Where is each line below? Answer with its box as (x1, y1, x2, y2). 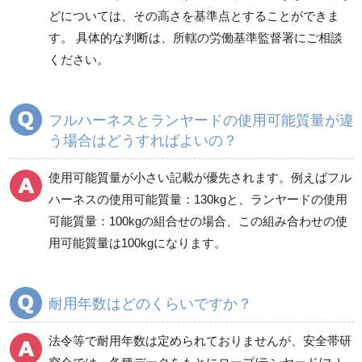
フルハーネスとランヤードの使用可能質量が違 (48, 112, 354, 128)
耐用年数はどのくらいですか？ (48, 295, 252, 312)
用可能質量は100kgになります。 (48, 235, 226, 250)
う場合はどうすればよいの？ (48, 132, 238, 149)
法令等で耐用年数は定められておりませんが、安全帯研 (48, 333, 351, 347)
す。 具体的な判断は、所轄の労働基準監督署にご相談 (48, 30, 343, 44)
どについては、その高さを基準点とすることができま (48, 8, 339, 23)
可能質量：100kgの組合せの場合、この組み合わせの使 (48, 213, 347, 228)
